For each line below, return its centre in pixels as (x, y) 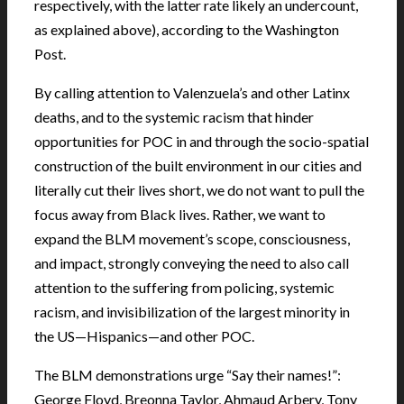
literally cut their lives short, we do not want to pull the (199, 189)
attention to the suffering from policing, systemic (184, 287)
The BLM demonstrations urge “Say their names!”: (188, 374)
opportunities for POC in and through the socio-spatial (202, 141)
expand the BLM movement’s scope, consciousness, (192, 238)
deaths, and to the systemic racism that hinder (174, 116)
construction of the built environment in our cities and (198, 165)
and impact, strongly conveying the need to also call (192, 262)
